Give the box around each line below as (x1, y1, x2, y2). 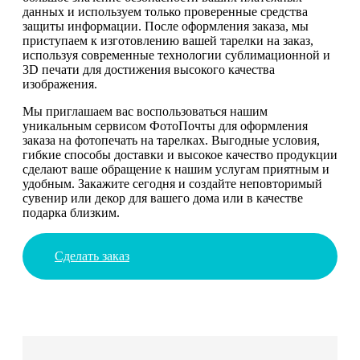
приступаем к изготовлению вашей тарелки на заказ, (22, 33, 313, 47)
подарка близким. (22, 205, 120, 219)
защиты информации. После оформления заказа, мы (22, 18, 309, 33)
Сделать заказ (55, 248, 129, 263)
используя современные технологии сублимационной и (22, 47, 330, 62)
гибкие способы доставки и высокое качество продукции (22, 147, 337, 162)
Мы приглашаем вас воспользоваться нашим (22, 104, 268, 118)
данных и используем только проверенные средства (22, 4, 308, 18)
